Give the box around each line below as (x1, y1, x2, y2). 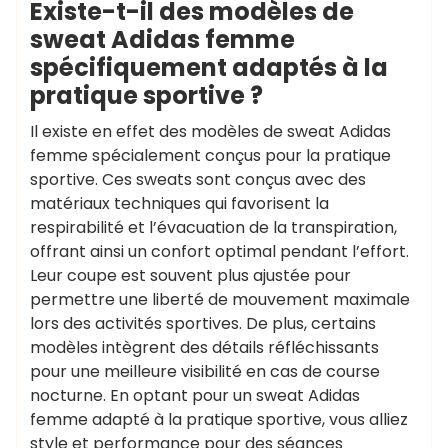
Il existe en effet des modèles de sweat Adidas (30, 120, 391, 143)
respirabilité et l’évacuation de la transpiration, (30, 216, 397, 239)
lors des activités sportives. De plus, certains (30, 312, 376, 335)
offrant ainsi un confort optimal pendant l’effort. (30, 240, 409, 263)
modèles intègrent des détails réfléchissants (30, 336, 379, 359)
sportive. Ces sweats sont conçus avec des (30, 168, 366, 191)
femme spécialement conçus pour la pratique (30, 144, 391, 167)
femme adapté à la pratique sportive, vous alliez (30, 408, 408, 431)
